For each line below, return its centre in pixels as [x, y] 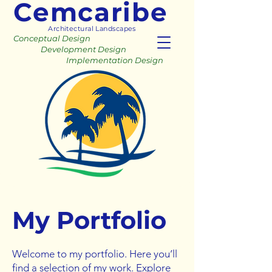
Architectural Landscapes [94, 29]
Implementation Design [85, 60]
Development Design [66, 49]
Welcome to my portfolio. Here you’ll [95, 254]
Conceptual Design [49, 38]
